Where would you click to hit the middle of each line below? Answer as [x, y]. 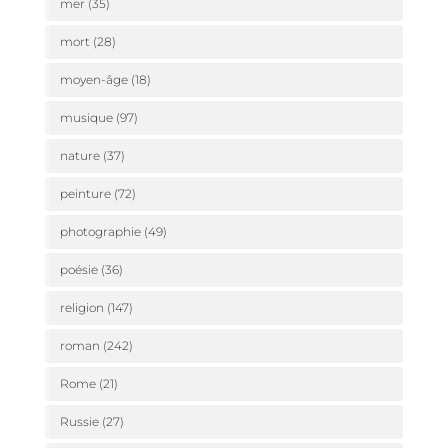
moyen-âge [93, 80]
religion [81, 308]
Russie [79, 422]
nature [79, 156]
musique [86, 118]
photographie [100, 232]
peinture [85, 194]
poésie [78, 270]
